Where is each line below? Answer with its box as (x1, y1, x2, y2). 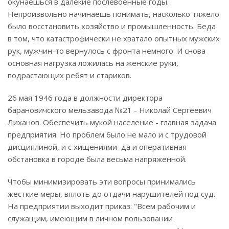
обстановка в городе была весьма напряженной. (8, 154, 187, 165)
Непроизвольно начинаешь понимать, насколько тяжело (8, 9, 219, 19)
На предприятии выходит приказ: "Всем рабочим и (8, 201, 196, 212)
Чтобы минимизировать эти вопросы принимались (8, 176, 196, 187)
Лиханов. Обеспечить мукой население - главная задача (8, 117, 216, 128)
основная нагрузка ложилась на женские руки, (8, 58, 178, 68)
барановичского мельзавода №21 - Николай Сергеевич (8, 105, 212, 116)
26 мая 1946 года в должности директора (8, 93, 163, 103)
